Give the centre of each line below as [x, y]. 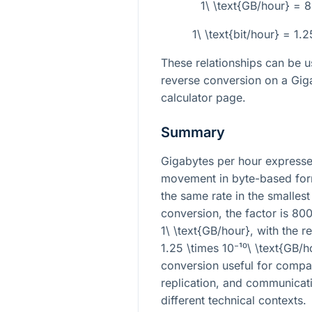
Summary [193, 132]
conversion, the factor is [226, 213]
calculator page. [203, 97]
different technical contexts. [234, 300]
